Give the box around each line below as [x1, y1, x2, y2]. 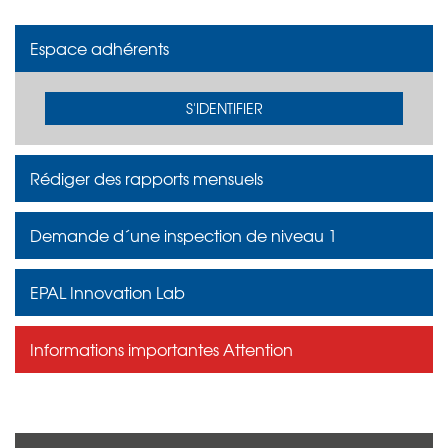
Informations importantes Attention [30, 336, 293, 361]
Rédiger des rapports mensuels [30, 165, 263, 190]
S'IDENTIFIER [185, 97, 263, 118]
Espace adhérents [30, 35, 169, 60]
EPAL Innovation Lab [30, 279, 185, 304]
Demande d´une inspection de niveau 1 [30, 222, 337, 247]
